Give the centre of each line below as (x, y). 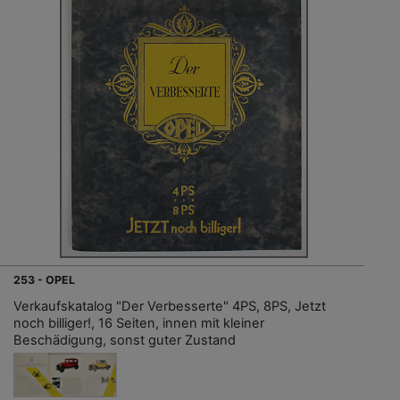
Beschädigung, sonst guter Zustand (125, 340)
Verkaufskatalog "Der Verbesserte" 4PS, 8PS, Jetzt (170, 306)
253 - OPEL (44, 279)
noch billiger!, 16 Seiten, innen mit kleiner (139, 323)
